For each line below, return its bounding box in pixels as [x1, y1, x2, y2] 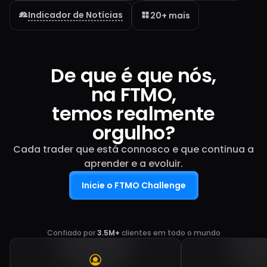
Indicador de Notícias [28, 9, 123, 21]
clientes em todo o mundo [119, 228, 221, 238]
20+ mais [150, 10, 190, 21]
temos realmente [52, 100, 215, 127]
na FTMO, [91, 81, 176, 108]
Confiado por [46, 228, 97, 238]
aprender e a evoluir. [84, 157, 183, 170]
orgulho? [92, 119, 175, 146]
